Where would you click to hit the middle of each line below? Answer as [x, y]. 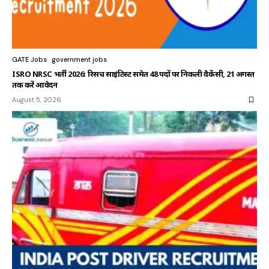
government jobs [79, 60]
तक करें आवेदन [35, 85]
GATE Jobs [29, 60]
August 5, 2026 [37, 100]
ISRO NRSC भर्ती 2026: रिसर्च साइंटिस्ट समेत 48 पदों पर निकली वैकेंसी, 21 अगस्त [133, 74]
